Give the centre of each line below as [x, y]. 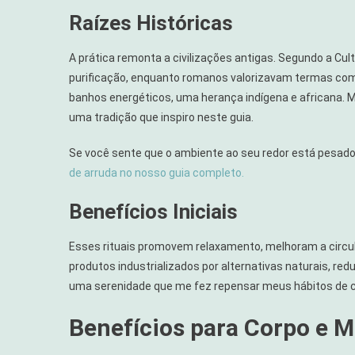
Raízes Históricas [151, 23]
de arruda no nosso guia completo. [157, 172]
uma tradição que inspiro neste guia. [161, 117]
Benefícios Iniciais [153, 211]
